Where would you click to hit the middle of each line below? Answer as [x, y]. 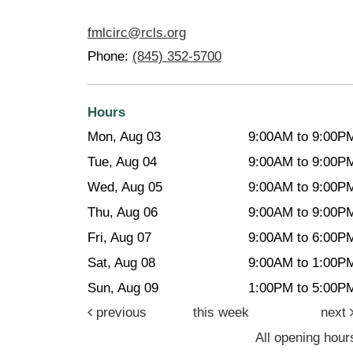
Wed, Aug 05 [125, 187]
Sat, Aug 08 [121, 262]
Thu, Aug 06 [123, 212]
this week [221, 312]
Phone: [110, 56]
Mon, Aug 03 [124, 136]
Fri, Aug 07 [119, 237]
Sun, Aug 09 [123, 288]
